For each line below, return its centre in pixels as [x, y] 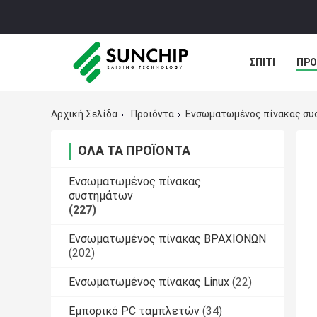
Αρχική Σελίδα [84, 114]
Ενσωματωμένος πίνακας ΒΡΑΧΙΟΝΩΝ [167, 239]
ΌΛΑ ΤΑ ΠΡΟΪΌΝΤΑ [134, 151]
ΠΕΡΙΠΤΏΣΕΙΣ [281, 94]
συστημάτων [101, 196]
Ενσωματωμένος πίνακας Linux [149, 282]
